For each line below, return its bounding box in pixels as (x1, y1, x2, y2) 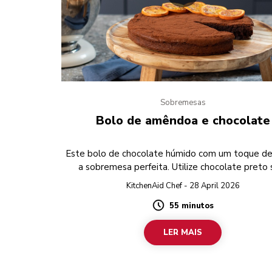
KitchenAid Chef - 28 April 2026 (126, 180, 240, 192)
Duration (151, 205, 192, 217)
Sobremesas (160, 97, 206, 109)
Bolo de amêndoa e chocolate (95, 112, 270, 129)
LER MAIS (163, 227, 203, 239)
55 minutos (169, 200, 214, 212)
